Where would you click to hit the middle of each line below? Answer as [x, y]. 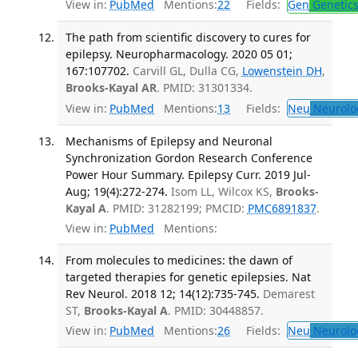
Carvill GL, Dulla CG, [187, 71]
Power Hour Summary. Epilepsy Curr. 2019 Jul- [188, 175]
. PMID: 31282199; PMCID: [177, 209]
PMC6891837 [282, 209]
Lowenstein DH [282, 71]
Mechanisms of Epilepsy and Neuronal [169, 141]
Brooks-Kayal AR [111, 88]
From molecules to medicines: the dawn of [179, 260]
